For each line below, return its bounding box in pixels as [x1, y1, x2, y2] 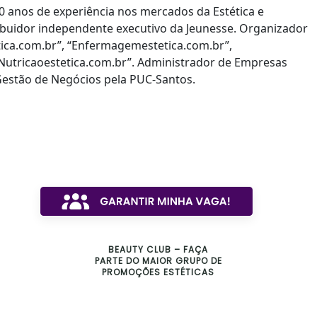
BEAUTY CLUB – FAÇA [108, 243, 209, 255]
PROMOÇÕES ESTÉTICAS [102, 265, 215, 278]
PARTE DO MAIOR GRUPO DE [94, 254, 222, 267]
